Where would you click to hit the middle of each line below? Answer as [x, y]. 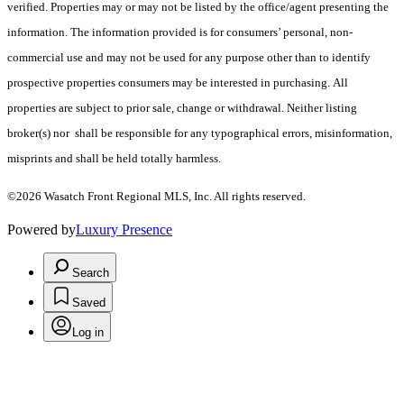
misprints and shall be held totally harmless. [114, 158]
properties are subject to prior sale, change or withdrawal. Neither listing [182, 107]
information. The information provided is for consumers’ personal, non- [180, 32]
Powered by [41, 229]
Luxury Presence [124, 229]
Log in [88, 332]
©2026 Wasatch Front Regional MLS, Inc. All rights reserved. [156, 196]
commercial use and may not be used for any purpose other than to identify [189, 57]
